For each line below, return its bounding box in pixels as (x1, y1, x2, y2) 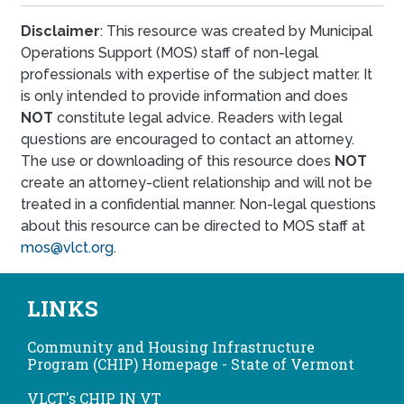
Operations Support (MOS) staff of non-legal (21, 44, 318, 62)
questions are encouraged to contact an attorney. (21, 131, 354, 149)
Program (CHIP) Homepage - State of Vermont (27, 354, 354, 374)
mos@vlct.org (21, 239, 114, 257)
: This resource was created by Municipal (100, 23, 372, 41)
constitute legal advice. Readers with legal (53, 109, 343, 127)
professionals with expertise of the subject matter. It (21, 66, 372, 84)
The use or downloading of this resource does (21, 152, 335, 170)
